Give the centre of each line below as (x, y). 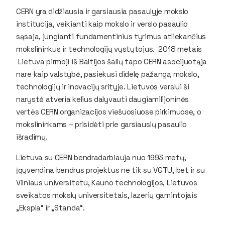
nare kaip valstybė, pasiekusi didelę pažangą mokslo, (108, 74)
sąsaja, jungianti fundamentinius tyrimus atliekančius (111, 36)
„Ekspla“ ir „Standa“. (50, 207)
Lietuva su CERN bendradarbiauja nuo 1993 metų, (101, 157)
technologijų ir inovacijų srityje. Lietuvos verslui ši (103, 86)
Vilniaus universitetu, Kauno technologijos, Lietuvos (107, 182)
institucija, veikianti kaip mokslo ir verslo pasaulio (102, 24)
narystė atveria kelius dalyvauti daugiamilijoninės (102, 99)
